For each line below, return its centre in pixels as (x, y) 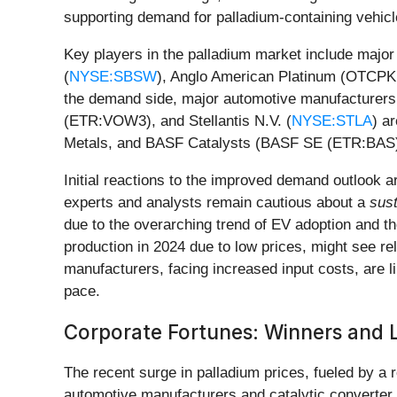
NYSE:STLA (332, 121)
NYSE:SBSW (113, 77)
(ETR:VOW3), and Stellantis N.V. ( (178, 121)
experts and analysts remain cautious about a (217, 203)
